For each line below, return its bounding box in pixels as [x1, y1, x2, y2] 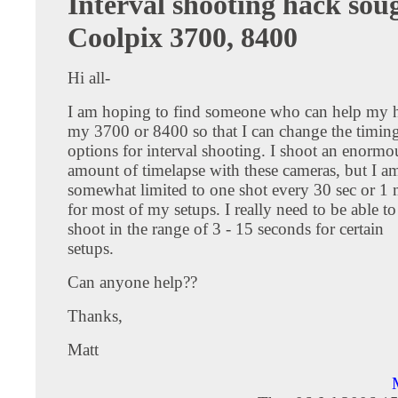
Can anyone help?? [68, 272, 197, 291]
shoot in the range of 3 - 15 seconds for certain [68, 219, 384, 238]
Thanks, [68, 306, 123, 325]
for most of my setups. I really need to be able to [68, 199, 396, 219]
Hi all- [68, 68, 110, 87]
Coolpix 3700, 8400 [68, 20, 298, 53]
